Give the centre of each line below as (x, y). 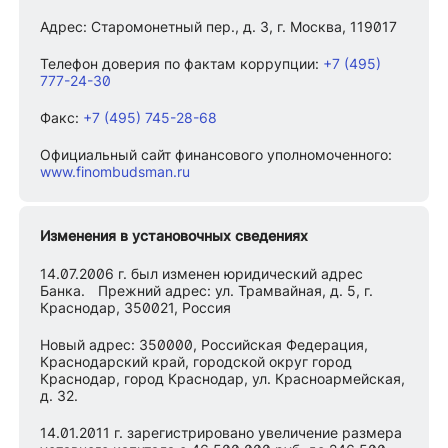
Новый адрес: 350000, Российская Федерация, (204, 344)
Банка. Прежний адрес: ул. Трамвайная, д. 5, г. (207, 290)
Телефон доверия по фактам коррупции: (182, 64)
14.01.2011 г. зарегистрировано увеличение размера (221, 432)
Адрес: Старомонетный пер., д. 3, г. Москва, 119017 (219, 27)
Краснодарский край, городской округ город (196, 361)
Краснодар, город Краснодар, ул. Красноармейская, (223, 378)
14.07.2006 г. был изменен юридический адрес (202, 273)
